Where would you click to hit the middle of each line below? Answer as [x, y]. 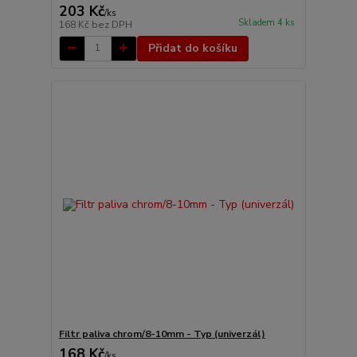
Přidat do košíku [192, 48]
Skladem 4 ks [266, 22]
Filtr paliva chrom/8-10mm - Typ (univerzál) [162, 334]
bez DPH [112, 24]
